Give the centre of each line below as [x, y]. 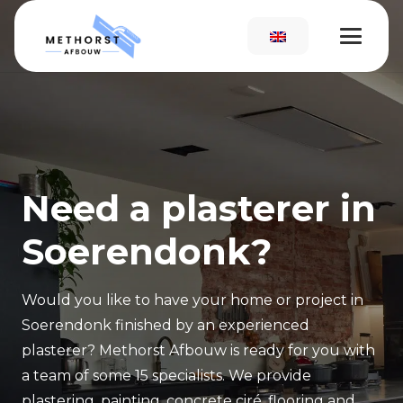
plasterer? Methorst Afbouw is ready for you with [198, 350]
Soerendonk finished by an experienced [166, 325]
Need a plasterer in [199, 208]
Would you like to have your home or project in [193, 300]
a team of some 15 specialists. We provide [166, 376]
